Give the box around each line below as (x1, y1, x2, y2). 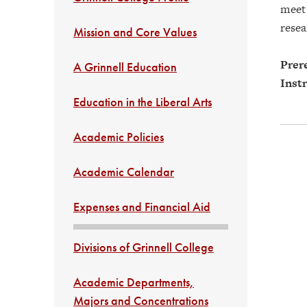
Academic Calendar (73, 164, 174, 180)
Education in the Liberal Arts (73, 94, 212, 110)
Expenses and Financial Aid (73, 199, 210, 214)
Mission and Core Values (73, 24, 197, 40)
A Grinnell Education (73, 59, 177, 75)
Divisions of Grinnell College (73, 239, 214, 255)
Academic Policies (73, 129, 164, 145)
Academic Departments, (73, 274, 194, 290)
